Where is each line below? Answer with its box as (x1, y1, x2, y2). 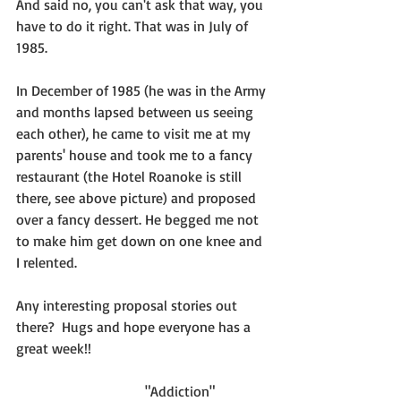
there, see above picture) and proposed (16, 189, 260, 207)
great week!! (16, 339, 91, 357)
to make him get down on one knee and (16, 232, 266, 250)
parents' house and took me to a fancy (16, 146, 256, 164)
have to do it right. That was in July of (16, 17, 252, 35)
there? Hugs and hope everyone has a (16, 318, 254, 336)
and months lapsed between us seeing (16, 103, 257, 121)
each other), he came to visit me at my (16, 124, 254, 142)
